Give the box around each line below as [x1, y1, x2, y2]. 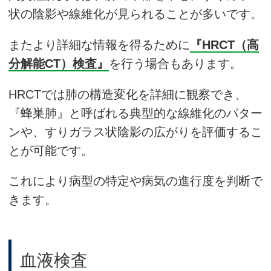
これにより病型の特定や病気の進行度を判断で [8, 174, 263, 188]
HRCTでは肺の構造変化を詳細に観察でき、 [8, 87, 247, 101]
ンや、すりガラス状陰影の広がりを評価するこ [8, 125, 263, 139]
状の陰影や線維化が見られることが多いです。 [8, 7, 263, 21]
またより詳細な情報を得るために [8, 38, 190, 51]
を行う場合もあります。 [109, 56, 242, 70]
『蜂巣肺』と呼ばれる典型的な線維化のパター [8, 106, 263, 120]
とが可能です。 [8, 143, 93, 157]
